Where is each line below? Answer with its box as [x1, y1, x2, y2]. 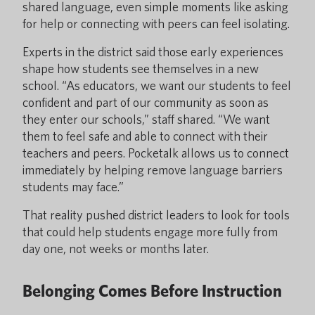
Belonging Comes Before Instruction [22, 281, 282, 301]
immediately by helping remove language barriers [22, 162, 283, 177]
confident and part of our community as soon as [22, 95, 269, 110]
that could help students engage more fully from [22, 224, 278, 239]
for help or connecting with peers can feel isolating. [22, 16, 290, 31]
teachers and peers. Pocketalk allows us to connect [22, 146, 289, 160]
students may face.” [22, 179, 124, 194]
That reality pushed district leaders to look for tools [22, 207, 290, 222]
